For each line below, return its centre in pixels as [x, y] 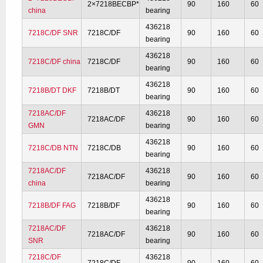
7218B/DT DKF [53, 90]
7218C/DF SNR [53, 33]
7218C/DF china [55, 62]
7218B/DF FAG [52, 205]
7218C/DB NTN [53, 148]
